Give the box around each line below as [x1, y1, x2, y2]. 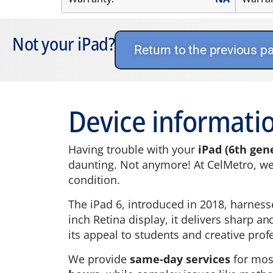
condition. [68, 172, 120, 187]
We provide [68, 252, 130, 266]
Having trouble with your [68, 142, 198, 157]
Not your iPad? [12, 32, 115, 55]
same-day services [129, 252, 230, 266]
